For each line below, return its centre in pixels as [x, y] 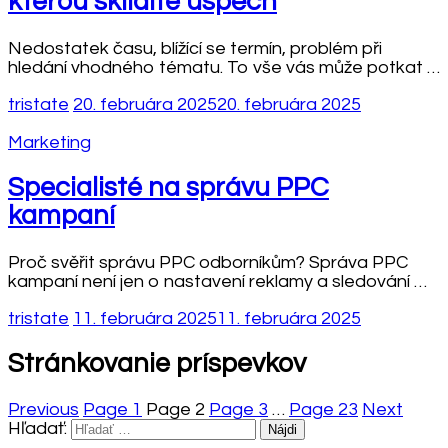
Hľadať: [37, 429]
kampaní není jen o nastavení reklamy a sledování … [217, 281]
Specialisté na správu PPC [168, 188]
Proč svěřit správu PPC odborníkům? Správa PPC [208, 262]
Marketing [49, 142]
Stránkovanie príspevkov [157, 364]
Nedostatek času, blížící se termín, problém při [195, 48]
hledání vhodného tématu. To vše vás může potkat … [224, 67]
